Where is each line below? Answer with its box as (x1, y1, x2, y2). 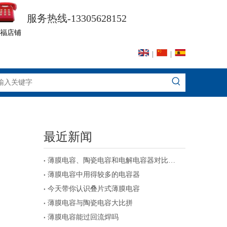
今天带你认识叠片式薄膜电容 (48, 185, 140, 193)
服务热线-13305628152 (26, 13, 127, 24)
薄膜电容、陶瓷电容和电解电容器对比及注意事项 (168, 157, 175, 165)
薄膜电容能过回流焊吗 (48, 213, 119, 221)
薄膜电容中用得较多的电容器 (48, 171, 140, 179)
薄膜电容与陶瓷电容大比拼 (48, 199, 133, 207)
